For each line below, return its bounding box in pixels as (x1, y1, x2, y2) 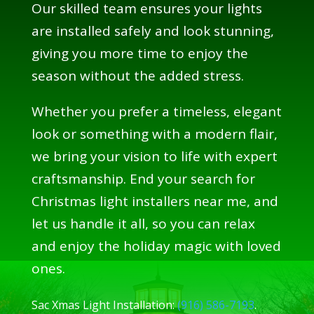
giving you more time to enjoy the (31, 43, 248, 62)
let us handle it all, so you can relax (31, 214, 255, 233)
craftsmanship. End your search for (31, 169, 255, 188)
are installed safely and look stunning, (31, 21, 274, 40)
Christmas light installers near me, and (31, 191, 278, 210)
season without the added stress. (31, 66, 244, 85)
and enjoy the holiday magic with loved (31, 236, 281, 255)
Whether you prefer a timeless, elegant (31, 102, 282, 121)
